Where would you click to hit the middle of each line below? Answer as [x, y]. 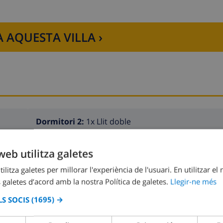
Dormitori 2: [61, 122]
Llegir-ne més [193, 181]
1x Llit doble [109, 122]
